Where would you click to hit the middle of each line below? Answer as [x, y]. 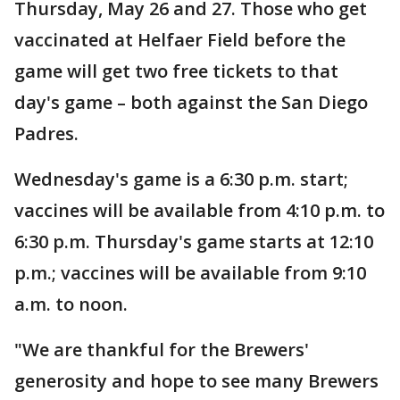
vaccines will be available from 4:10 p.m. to [200, 211]
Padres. [46, 134]
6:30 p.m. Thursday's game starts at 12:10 [194, 242]
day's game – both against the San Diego [191, 103]
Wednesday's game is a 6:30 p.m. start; [181, 179]
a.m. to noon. [71, 304]
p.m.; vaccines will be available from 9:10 [190, 273]
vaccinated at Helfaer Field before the [180, 40]
